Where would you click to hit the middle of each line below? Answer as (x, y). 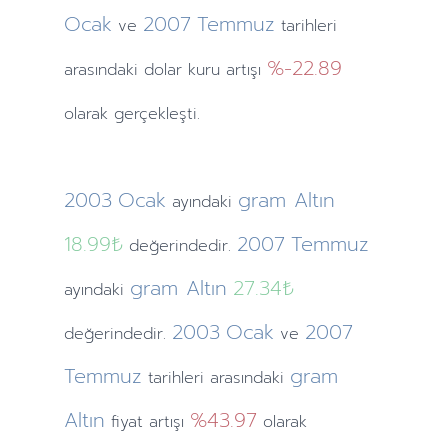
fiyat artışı (147, 422)
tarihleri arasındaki (218, 378)
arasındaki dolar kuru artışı (165, 70)
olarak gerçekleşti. (131, 114)
